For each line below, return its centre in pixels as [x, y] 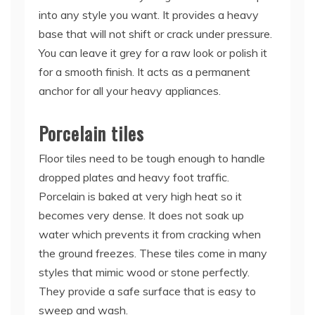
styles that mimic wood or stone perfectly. [144, 272]
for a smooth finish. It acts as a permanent [144, 71]
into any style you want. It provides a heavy [149, 14]
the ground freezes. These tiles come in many [153, 253]
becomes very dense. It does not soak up [141, 215]
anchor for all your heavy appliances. [130, 90]
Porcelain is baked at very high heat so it [140, 196]
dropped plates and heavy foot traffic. [134, 177]
